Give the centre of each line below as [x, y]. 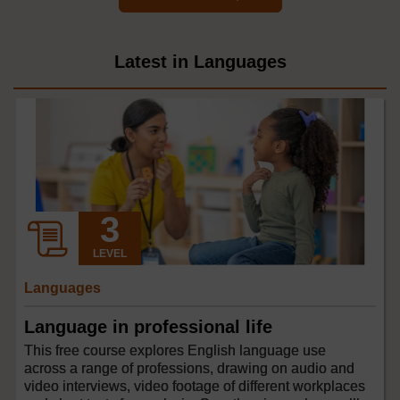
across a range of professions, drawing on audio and [189, 368]
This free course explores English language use [175, 350]
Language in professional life [148, 326]
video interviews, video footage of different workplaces [195, 386]
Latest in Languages [200, 61]
